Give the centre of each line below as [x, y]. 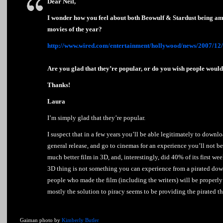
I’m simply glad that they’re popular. [96, 118]
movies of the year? [75, 29]
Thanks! [59, 85]
